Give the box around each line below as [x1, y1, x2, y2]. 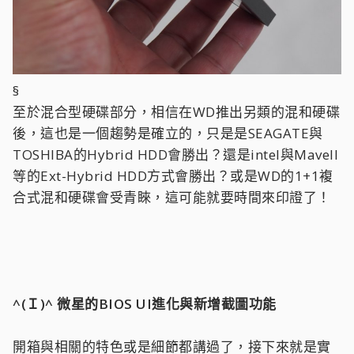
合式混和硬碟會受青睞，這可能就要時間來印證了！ [13, 188, 331, 206]
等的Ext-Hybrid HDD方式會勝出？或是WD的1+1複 [13, 167, 333, 185]
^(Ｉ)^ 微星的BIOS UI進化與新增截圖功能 [13, 295, 277, 313]
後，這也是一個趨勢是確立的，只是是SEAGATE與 [13, 124, 323, 142]
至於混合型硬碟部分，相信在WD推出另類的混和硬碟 [13, 103, 340, 121]
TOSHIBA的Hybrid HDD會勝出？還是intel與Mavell [13, 145, 338, 164]
